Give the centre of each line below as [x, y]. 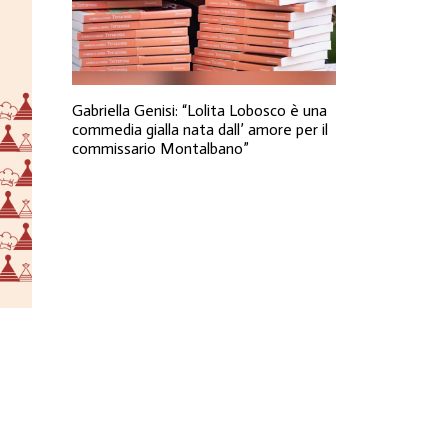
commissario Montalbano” [160, 148]
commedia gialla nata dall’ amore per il [200, 129]
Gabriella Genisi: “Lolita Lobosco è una [199, 110]
